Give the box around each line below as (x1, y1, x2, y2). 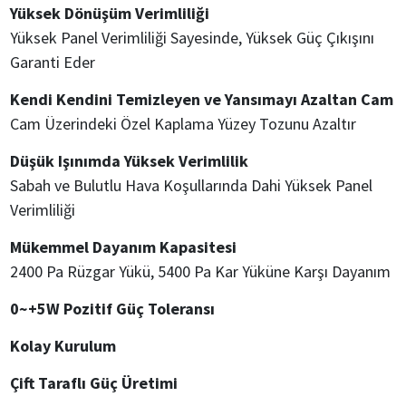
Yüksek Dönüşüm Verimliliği (9, 3, 209, 24)
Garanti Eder (9, 52, 95, 72)
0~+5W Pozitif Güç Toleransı (9, 298, 215, 319)
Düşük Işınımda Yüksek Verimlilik (9, 150, 248, 171)
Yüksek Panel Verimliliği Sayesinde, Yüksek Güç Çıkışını (9, 27, 374, 48)
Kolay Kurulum (9, 335, 116, 356)
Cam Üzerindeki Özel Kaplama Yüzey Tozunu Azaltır (9, 113, 356, 134)
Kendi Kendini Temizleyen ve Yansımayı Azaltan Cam (9, 89, 393, 110)
